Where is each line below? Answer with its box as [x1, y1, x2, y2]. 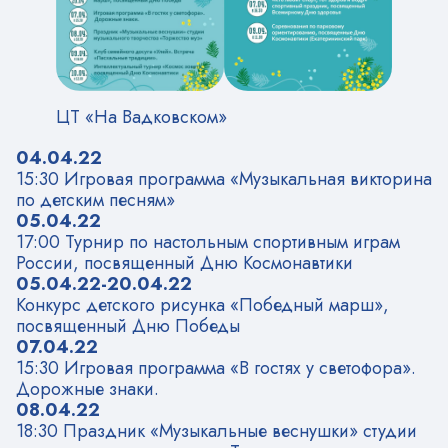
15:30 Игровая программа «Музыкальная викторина [16, 165, 432, 192]
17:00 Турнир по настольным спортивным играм [16, 228, 400, 255]
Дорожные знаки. [16, 375, 159, 402]
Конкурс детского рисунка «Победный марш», [16, 291, 389, 318]
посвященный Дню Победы [16, 312, 240, 339]
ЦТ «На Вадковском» [56, 103, 227, 130]
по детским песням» [16, 186, 175, 213]
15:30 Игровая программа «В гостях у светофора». [16, 354, 416, 381]
